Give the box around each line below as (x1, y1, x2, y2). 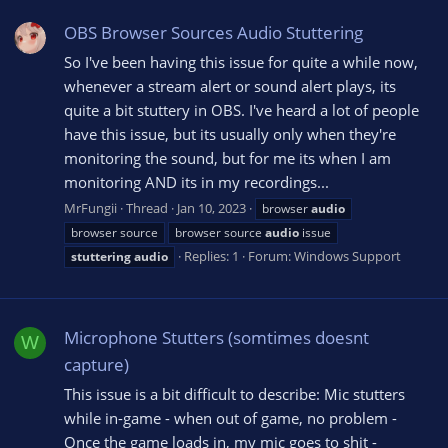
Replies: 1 (184, 246, 239, 265)
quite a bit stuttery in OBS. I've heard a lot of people (64, 100, 419, 121)
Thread (126, 198, 168, 217)
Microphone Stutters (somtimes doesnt (64, 326, 369, 350)
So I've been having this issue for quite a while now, (64, 52, 418, 73)
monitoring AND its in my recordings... (64, 172, 329, 193)
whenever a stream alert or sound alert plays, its (64, 76, 396, 97)
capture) (64, 353, 129, 377)
